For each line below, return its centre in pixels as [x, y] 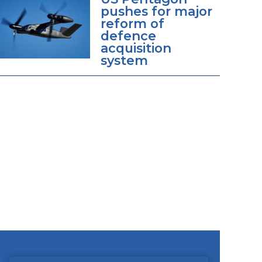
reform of [132, 23]
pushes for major [156, 11]
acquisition [136, 48]
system [124, 60]
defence [128, 35]
